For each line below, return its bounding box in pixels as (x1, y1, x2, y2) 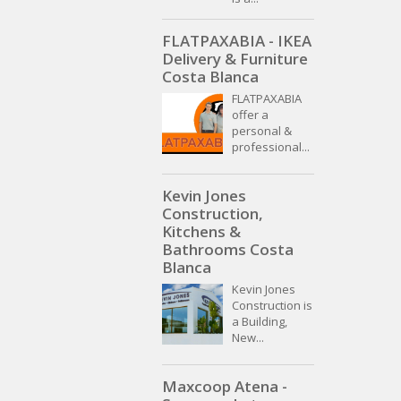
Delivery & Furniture (162, 48, 308, 70)
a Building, (232, 313, 287, 330)
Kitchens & (162, 221, 241, 243)
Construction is (232, 297, 312, 314)
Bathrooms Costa (162, 239, 294, 260)
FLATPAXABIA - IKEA (162, 30, 311, 52)
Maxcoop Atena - (162, 376, 287, 397)
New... (232, 329, 264, 346)
